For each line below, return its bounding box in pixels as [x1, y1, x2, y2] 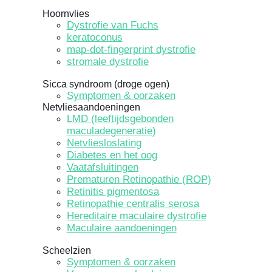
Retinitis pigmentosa [66, 186, 159, 198]
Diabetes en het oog [66, 149, 157, 161]
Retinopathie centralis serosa [66, 198, 199, 210]
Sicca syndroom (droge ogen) [42, 79, 169, 90]
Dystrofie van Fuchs [66, 19, 158, 32]
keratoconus [66, 32, 123, 44]
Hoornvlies [42, 8, 89, 19]
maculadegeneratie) [66, 125, 156, 137]
